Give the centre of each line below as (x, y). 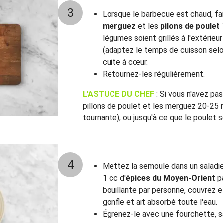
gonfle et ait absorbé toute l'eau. (160, 202)
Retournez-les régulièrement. (154, 74)
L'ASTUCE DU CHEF (119, 94)
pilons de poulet (190, 26)
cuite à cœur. (125, 62)
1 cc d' (114, 178)
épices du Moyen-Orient (170, 178)
